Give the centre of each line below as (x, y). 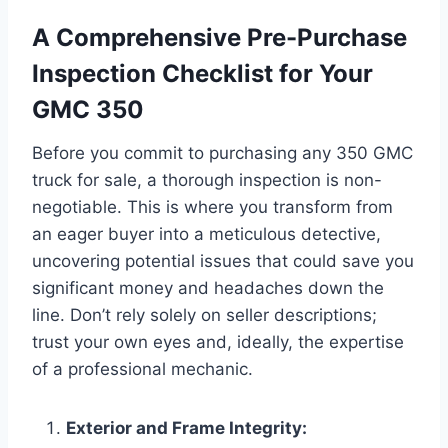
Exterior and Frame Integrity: (186, 427)
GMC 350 (88, 109)
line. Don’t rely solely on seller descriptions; (204, 314)
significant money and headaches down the (208, 287)
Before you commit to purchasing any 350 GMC (222, 152)
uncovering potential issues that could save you (223, 260)
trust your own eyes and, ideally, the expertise (218, 341)
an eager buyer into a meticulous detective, (206, 233)
